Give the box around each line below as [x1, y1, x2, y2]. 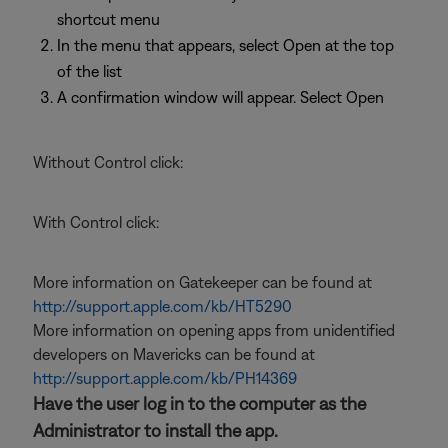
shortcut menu [57, 10, 160, 28]
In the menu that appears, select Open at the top [57, 36, 394, 54]
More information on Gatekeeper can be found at [33, 273, 372, 291]
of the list [57, 62, 122, 80]
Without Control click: [33, 153, 183, 171]
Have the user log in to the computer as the [33, 393, 366, 414]
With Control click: [33, 213, 159, 231]
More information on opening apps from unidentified [33, 321, 395, 339]
